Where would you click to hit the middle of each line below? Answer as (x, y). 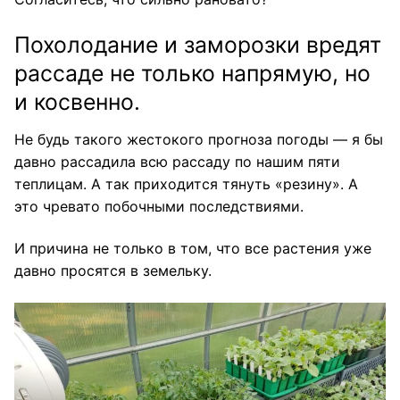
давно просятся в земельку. (113, 271)
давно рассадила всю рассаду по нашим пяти (177, 161)
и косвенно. (77, 102)
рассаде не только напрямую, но (192, 74)
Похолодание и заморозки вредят (198, 45)
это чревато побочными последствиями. (159, 206)
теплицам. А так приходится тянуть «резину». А (186, 183)
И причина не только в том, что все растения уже (193, 249)
